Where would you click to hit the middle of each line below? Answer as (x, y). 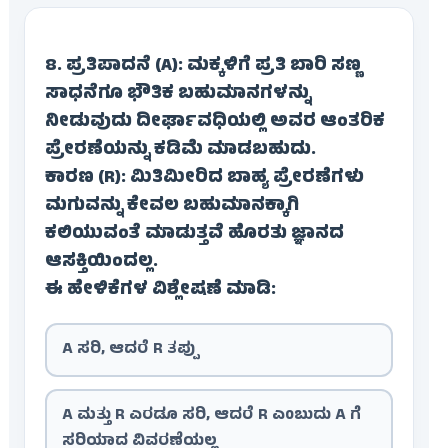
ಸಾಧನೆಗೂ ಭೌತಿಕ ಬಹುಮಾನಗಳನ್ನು (177, 95)
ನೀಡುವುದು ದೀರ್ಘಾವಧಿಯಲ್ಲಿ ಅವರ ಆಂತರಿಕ (214, 123)
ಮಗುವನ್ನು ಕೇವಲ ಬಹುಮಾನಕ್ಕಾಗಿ (171, 207)
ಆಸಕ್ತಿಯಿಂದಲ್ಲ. (101, 263)
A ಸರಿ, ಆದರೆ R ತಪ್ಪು (129, 350)
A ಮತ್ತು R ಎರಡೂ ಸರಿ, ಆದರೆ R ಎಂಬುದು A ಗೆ (211, 416)
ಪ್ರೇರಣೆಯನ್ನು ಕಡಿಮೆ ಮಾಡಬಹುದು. (180, 151)
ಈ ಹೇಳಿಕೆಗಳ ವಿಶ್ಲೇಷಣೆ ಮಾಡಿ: (160, 291)
